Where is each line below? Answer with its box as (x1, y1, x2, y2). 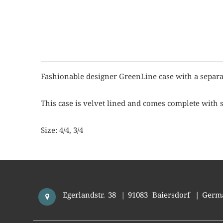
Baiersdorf (152, 190, 191, 200)
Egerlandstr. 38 (63, 190, 116, 200)
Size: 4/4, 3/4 (41, 124, 84, 135)
